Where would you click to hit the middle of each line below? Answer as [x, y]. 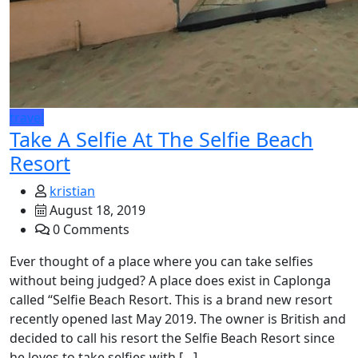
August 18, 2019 [96, 210]
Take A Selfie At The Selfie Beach [161, 139]
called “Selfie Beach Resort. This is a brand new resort [171, 300]
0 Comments [89, 229]
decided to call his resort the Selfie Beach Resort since [172, 338]
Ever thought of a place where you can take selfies [161, 261]
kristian [72, 191]
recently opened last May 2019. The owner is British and [178, 319]
